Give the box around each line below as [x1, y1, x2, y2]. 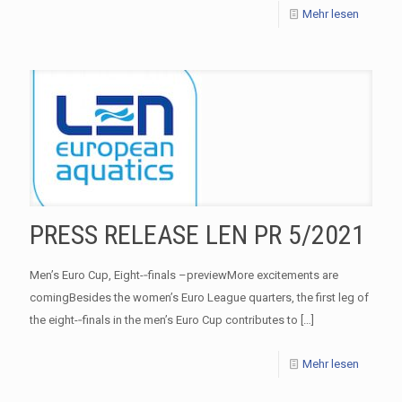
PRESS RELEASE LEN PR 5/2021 [30, 218, 365, 250]
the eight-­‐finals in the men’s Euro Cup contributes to [30, 312, 298, 327]
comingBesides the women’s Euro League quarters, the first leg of [30, 290, 369, 304]
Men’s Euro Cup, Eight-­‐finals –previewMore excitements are [30, 267, 338, 282]
